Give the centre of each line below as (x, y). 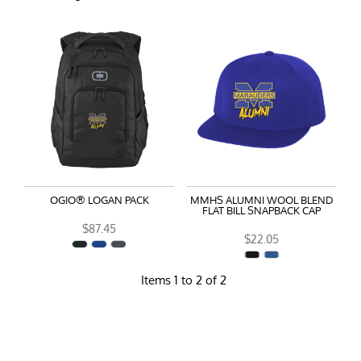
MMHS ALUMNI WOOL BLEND (261, 200)
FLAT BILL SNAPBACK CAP (262, 211)
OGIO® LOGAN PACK (99, 200)
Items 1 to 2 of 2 (184, 280)
